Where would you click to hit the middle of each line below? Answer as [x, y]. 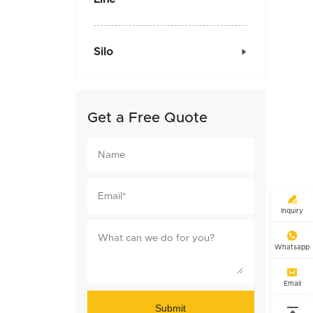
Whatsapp [292, 248]
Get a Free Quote [147, 118]
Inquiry [292, 211]
